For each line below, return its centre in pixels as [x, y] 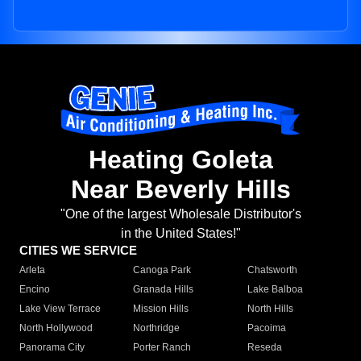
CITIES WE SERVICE [78, 251]
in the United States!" [180, 234]
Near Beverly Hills [180, 190]
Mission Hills [161, 309]
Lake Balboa [275, 290]
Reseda [264, 348]
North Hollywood [56, 328]
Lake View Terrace [60, 309]
